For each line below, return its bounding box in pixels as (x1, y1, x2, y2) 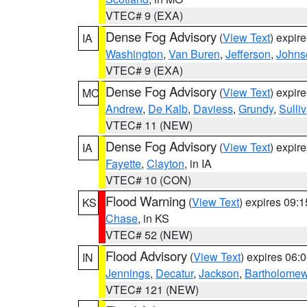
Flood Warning (106, 192, 186, 210)
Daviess (193, 101, 233, 116)
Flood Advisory (106, 247, 187, 265)
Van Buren (169, 46, 220, 62)
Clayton (147, 156, 184, 171)
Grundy (238, 101, 273, 116)
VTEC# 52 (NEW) (106, 227, 193, 243)
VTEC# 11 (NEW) (106, 117, 193, 133)
